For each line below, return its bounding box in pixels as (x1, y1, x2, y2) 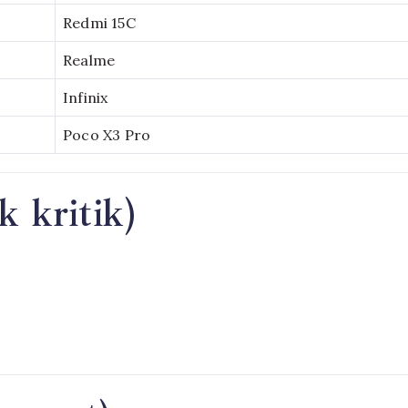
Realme (63, 51, 116, 69)
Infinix (63, 88, 108, 107)
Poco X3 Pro (63, 126, 151, 144)
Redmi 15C (63, 14, 136, 32)
